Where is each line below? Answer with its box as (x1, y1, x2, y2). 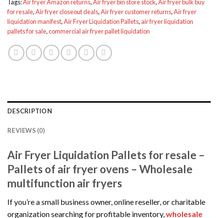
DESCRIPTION (7, 107, 52, 115)
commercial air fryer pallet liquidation (49, 27, 150, 36)
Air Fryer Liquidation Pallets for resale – (7, 148, 205, 162)
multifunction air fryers (7, 177, 122, 190)
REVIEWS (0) (7, 127, 45, 135)
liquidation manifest (7, 18, 61, 26)
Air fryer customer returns (101, 8, 171, 16)
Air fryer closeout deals (36, 8, 98, 16)
